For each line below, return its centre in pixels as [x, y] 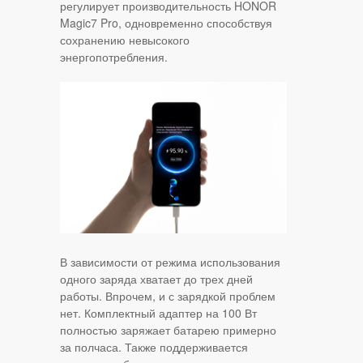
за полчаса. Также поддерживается [154, 346]
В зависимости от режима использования [170, 261]
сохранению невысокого [125, 40]
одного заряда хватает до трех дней [156, 278]
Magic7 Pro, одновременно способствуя [166, 23]
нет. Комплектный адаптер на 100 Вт [158, 312]
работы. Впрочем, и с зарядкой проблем [168, 295]
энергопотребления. [114, 57]
